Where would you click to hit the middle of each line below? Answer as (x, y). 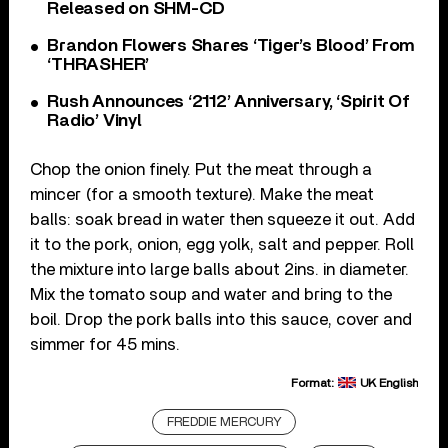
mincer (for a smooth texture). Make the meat (202, 194)
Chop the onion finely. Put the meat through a (201, 169)
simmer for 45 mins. (105, 344)
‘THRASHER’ (98, 64)
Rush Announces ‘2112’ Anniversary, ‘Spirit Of (228, 101)
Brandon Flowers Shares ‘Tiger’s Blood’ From (231, 45)
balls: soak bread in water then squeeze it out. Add (223, 219)
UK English (388, 382)
